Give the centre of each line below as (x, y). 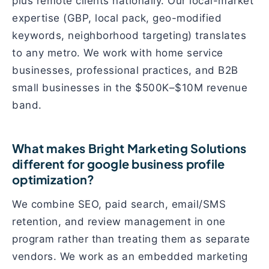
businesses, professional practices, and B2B (125, 70)
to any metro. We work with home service (118, 53)
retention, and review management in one (119, 222)
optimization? (53, 179)
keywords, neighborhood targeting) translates (129, 35)
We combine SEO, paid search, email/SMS (119, 204)
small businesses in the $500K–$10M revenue (130, 88)
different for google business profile (119, 164)
